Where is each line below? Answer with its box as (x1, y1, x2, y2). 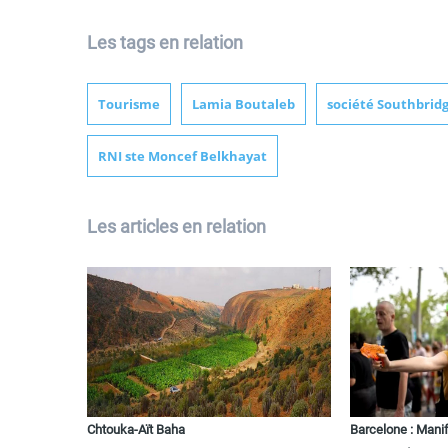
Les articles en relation (87, 216, 266, 238)
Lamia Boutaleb (192, 95, 295, 114)
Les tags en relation (87, 32, 243, 54)
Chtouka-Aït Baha (87, 422, 185, 438)
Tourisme (98, 95, 160, 114)
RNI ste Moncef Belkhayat (98, 147, 267, 166)
